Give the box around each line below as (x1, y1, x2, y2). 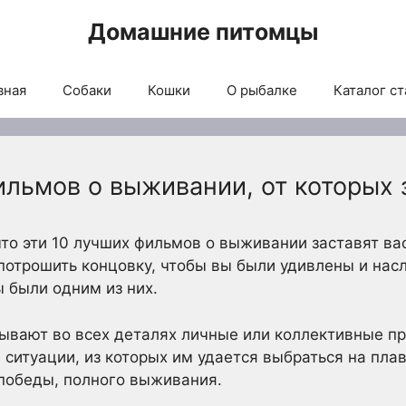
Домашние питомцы (88, 18, 318, 45)
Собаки (62, 82, 111, 99)
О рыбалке (226, 82, 297, 99)
